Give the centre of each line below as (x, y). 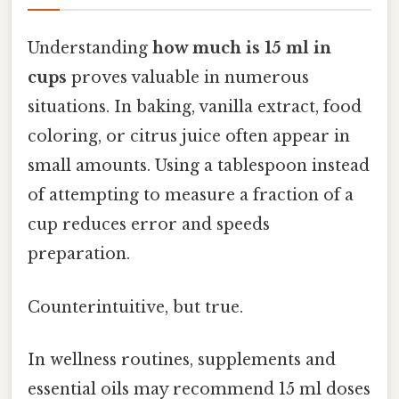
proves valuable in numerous (188, 78)
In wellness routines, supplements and (182, 359)
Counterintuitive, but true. (135, 307)
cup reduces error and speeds (149, 225)
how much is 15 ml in (242, 49)
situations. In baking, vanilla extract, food (195, 107)
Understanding (90, 49)
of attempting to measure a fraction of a (191, 195)
